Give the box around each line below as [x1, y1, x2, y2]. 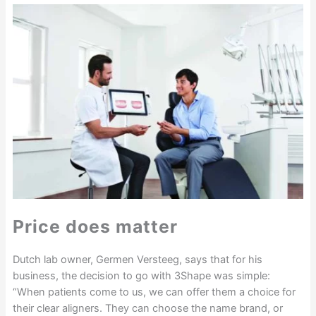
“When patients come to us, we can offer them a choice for [12, 286, 296, 299]
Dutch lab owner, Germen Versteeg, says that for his [12, 253, 262, 267]
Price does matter [12, 216, 178, 238]
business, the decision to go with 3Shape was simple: [12, 269, 270, 283]
